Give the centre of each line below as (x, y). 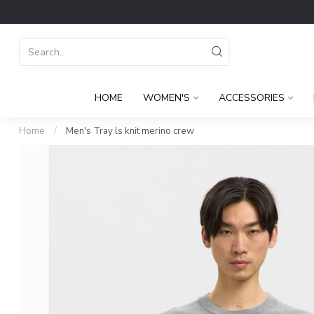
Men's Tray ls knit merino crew (130, 131)
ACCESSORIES (251, 98)
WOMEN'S (166, 98)
